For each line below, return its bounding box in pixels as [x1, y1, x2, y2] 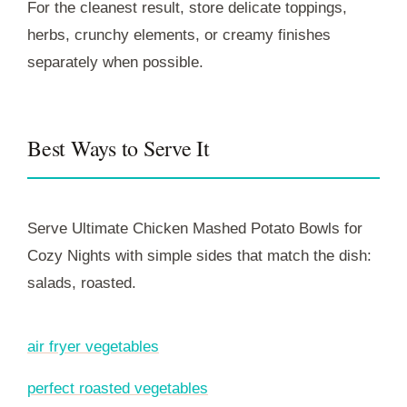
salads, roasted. [27, 273, 136, 292]
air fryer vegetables [27, 337, 159, 355]
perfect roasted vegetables [27, 379, 208, 397]
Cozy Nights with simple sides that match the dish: [27, 246, 372, 264]
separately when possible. [27, 53, 203, 71]
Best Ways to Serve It [27, 133, 210, 163]
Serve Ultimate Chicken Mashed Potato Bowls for [27, 219, 362, 237]
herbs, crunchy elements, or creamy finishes [27, 25, 331, 44]
